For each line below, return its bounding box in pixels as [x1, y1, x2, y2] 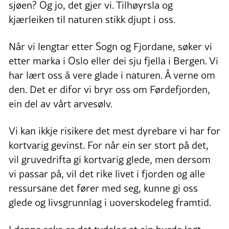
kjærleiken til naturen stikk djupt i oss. [9, 12, 175, 27]
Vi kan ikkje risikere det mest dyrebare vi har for [9, 123, 220, 138]
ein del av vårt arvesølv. [9, 96, 112, 111]
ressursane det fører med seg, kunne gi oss [9, 180, 198, 195]
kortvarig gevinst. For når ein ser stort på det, [9, 138, 209, 152]
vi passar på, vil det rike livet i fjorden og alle [9, 166, 205, 181]
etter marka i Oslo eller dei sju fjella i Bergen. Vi [9, 53, 218, 68]
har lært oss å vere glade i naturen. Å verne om [9, 67, 215, 82]
